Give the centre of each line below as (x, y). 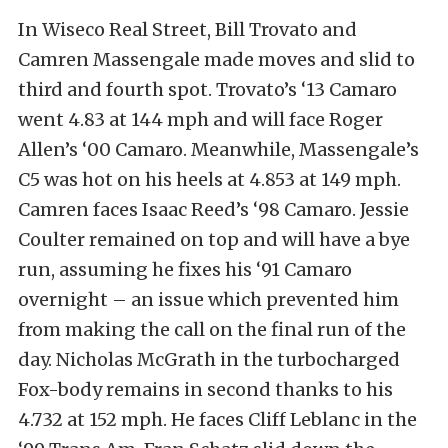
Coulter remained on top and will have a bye (214, 240)
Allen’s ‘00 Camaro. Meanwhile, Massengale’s (218, 150)
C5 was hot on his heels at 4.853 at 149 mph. (209, 180)
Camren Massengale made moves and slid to (216, 60)
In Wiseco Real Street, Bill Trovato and (187, 30)
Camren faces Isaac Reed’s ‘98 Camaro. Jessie (213, 210)
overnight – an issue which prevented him (208, 300)
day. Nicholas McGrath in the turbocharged (209, 360)
